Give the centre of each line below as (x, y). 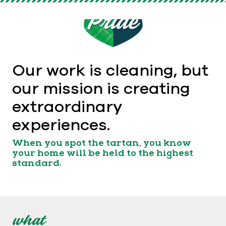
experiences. (61, 124)
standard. (37, 163)
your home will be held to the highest (103, 153)
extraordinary (67, 106)
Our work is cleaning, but (110, 70)
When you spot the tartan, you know (102, 143)
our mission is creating (101, 88)
